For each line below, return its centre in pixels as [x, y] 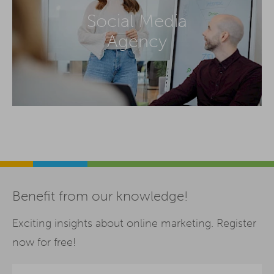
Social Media [137, 20]
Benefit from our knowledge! [100, 197]
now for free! [44, 243]
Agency [137, 41]
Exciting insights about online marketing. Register [134, 224]
